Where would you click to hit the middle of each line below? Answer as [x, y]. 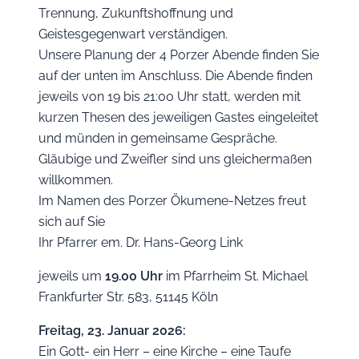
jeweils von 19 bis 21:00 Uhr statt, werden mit [169, 97]
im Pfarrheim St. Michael [235, 276]
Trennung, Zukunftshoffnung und [136, 13]
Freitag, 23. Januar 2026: [112, 331]
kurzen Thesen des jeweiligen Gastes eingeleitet [178, 117]
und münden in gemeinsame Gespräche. [158, 138]
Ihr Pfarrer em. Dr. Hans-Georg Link [141, 242]
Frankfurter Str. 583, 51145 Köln [128, 297]
